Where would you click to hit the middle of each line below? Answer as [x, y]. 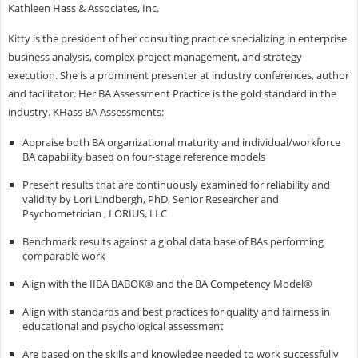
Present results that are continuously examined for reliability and [176, 185]
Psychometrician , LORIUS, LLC [94, 214]
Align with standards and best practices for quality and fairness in [176, 312]
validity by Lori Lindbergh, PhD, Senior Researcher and [150, 199]
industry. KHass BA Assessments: [86, 112]
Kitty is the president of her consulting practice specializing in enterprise [177, 39]
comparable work [64, 256]
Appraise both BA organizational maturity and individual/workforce [181, 143]
